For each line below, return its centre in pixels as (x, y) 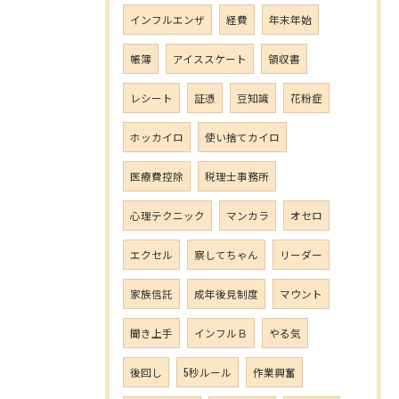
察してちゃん (226, 254)
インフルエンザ (167, 19)
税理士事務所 (237, 176)
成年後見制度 (226, 293)
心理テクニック (167, 215)
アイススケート (210, 58)
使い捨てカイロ (242, 137)
